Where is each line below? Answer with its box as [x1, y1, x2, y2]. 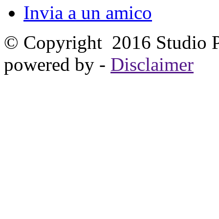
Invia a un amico [23, 2, 152, 23]
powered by [4, 54, 99, 75]
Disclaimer [110, 54, 194, 75]
